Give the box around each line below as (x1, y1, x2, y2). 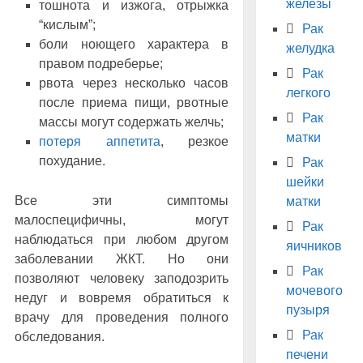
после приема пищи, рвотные (39, 95, 229, 109)
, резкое (160, 134, 229, 148)
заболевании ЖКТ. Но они (14, 251, 229, 266)
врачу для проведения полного (14, 310, 229, 324)
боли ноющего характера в (39, 36, 229, 51)
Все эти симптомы (14, 193, 229, 207)
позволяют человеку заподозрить (14, 271, 229, 285)
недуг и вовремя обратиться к (14, 290, 229, 305)
